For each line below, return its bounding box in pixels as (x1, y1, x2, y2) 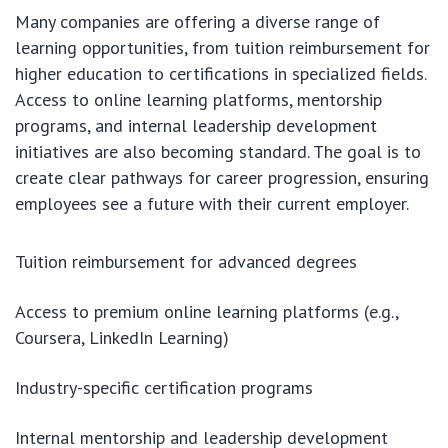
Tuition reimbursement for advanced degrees (15, 250, 357, 274)
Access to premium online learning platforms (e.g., (15, 300, 398, 324)
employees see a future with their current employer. (15, 192, 409, 216)
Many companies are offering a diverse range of (15, 10, 380, 34)
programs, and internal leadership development (15, 114, 377, 138)
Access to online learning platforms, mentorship (15, 88, 382, 112)
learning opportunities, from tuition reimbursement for (15, 36, 430, 60)
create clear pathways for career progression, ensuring (15, 166, 429, 190)
